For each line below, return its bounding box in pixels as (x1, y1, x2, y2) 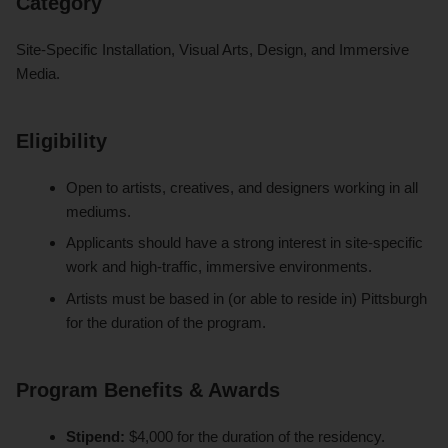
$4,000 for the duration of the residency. (125, 427, 386, 445)
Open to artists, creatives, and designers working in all (66, 178, 419, 196)
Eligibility (16, 129, 107, 152)
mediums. (66, 202, 132, 220)
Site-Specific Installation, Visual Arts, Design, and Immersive (16, 40, 409, 58)
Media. (16, 64, 60, 82)
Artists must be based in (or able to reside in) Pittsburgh (66, 289, 428, 307)
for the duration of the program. (66, 313, 267, 331)
